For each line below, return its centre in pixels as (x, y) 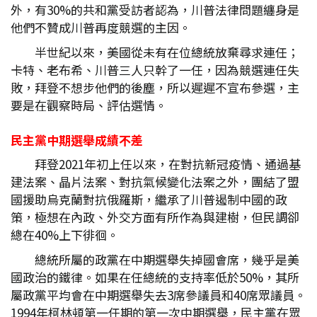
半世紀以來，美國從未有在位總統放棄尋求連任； (167, 52)
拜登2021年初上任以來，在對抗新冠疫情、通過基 (168, 164)
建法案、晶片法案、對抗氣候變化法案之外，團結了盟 (155, 182)
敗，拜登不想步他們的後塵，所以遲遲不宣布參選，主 (155, 88)
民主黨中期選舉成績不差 (77, 140)
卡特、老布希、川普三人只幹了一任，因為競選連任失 (155, 70)
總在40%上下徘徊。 (65, 235)
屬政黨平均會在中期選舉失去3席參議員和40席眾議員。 (158, 295)
